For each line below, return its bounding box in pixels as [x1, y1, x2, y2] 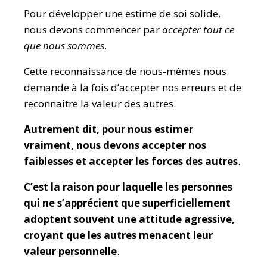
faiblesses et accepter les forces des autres [24, 154, 238, 168]
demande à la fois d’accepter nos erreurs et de [24, 80, 241, 94]
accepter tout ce [162, 23, 234, 36]
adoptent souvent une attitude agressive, [24, 212, 235, 226]
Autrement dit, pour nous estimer [24, 122, 193, 136]
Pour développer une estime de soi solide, [24, 7, 221, 20]
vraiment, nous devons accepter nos [24, 138, 206, 152]
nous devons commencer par [24, 23, 162, 36]
